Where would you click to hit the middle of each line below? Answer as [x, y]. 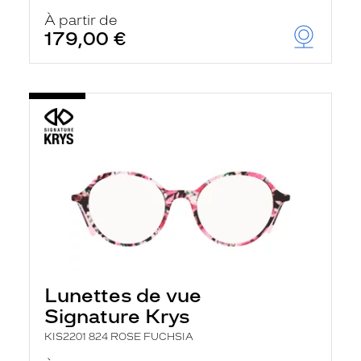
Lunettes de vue [123, 295]
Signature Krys [117, 316]
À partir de [81, 20]
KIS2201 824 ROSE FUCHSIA [119, 337]
